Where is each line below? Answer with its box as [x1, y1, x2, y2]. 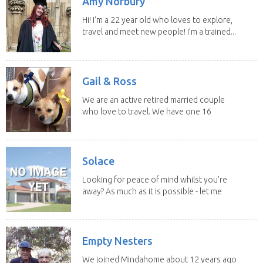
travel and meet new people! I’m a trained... [82, 26, 236, 36]
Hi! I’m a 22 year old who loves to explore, [82, 15, 232, 25]
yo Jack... [82, 118, 115, 128]
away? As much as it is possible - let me [82, 186, 222, 196]
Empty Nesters [82, 234, 153, 247]
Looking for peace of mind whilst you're [82, 174, 227, 184]
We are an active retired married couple [82, 95, 225, 104]
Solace [82, 154, 114, 167]
